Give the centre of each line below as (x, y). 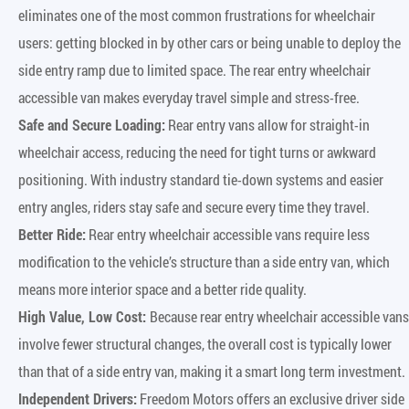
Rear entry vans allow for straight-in (267, 124)
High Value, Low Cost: (84, 316)
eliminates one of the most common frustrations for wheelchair (197, 15)
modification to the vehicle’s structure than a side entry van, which (204, 261)
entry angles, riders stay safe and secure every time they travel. (194, 206)
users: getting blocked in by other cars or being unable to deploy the (210, 42)
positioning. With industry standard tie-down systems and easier (201, 179)
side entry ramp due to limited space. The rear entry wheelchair (194, 69)
